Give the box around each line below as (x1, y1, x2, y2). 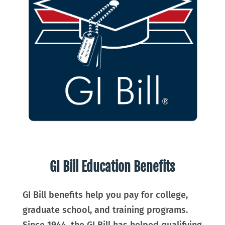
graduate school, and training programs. (22, 204, 188, 215)
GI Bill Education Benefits (50, 158, 175, 175)
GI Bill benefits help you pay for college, (22, 189, 188, 200)
